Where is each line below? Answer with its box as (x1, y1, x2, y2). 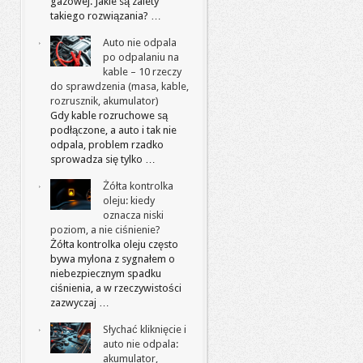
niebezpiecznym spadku (50, 267, 161, 280)
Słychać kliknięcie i (103, 323, 186, 335)
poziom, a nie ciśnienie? (50, 224, 160, 236)
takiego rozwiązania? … (50, 10, 161, 22)
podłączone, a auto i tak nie (50, 124, 177, 136)
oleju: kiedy (103, 194, 155, 207)
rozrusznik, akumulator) (50, 95, 159, 107)
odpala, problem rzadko (50, 139, 164, 151)
